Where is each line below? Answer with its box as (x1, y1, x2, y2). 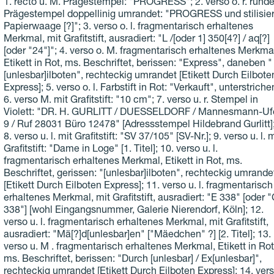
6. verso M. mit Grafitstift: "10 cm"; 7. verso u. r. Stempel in (3, 96, 258, 106)
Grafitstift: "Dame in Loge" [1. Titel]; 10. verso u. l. (3, 145, 218, 155)
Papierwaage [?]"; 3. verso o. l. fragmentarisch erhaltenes (3, 23, 253, 33)
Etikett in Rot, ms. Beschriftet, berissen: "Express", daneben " (3, 59, 272, 70)
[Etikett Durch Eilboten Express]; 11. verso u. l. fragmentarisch (3, 182, 273, 192)
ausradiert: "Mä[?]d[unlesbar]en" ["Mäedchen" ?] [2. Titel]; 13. (3, 231, 271, 241)
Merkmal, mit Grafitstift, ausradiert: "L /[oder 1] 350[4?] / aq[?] (3, 35, 270, 45)
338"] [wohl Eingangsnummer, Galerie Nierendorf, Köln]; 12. (3, 206, 264, 217)
